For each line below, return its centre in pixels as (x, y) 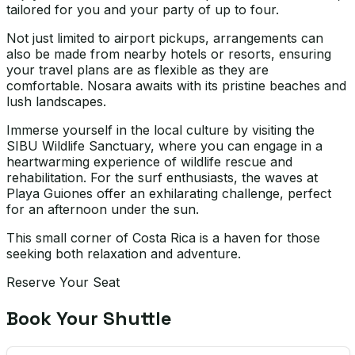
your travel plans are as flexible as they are (137, 70)
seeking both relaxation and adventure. (124, 254)
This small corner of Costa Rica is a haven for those (163, 238)
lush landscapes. (56, 102)
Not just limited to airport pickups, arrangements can (165, 38)
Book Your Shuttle (89, 319)
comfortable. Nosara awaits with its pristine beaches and (176, 86)
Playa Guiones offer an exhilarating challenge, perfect (169, 194)
